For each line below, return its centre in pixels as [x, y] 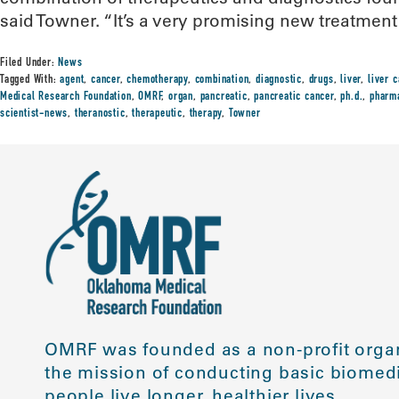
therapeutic [158, 114]
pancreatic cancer [294, 97]
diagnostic [279, 80]
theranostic [100, 114]
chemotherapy [158, 80]
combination [222, 80]
